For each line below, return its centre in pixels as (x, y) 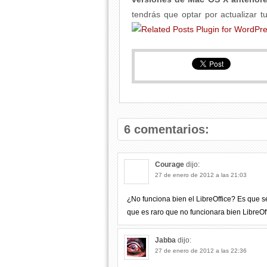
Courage (170, 164)
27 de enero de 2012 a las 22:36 (201, 251)
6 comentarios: (167, 129)
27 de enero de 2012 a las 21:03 (201, 175)
